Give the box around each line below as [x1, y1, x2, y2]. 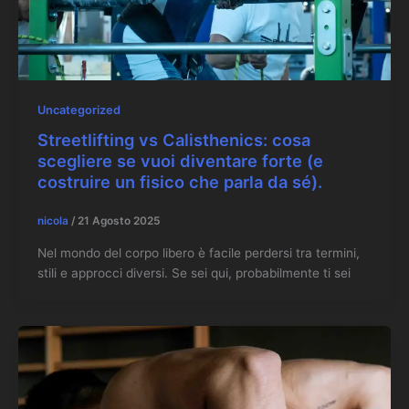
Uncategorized [37, 102, 121, 117]
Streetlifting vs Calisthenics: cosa [37, 129, 310, 150]
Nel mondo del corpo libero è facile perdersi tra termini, [37, 245, 360, 260]
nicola [37, 215, 71, 228]
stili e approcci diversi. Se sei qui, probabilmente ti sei [37, 265, 351, 280]
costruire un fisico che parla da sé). [37, 171, 322, 192]
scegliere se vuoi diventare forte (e [37, 150, 323, 171]
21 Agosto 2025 [77, 215, 160, 228]
